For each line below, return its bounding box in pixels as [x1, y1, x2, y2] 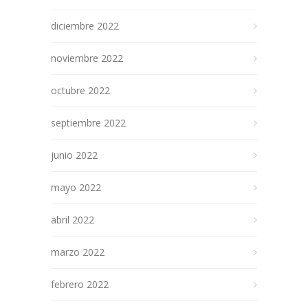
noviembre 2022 [51, 52, 123, 65]
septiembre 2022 [51, 116, 126, 130]
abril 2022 [51, 213, 94, 227]
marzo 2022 [51, 245, 104, 259]
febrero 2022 [51, 278, 109, 291]
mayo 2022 [51, 181, 101, 195]
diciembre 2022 [51, 19, 119, 33]
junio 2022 [51, 148, 98, 162]
